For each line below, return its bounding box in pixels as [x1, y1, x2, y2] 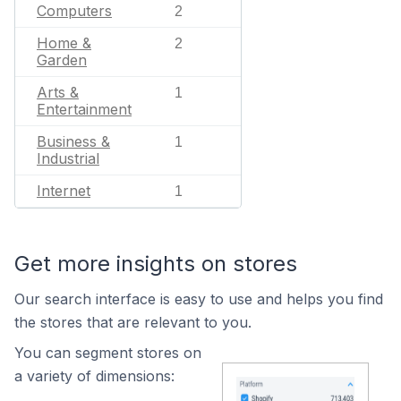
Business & [37, 132, 110, 150]
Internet [37, 182, 90, 200]
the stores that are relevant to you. [14, 313, 252, 331]
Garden [37, 51, 87, 69]
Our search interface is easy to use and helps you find [14, 290, 383, 308]
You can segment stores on [14, 344, 201, 362]
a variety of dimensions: [14, 367, 175, 385]
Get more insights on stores [14, 251, 297, 277]
